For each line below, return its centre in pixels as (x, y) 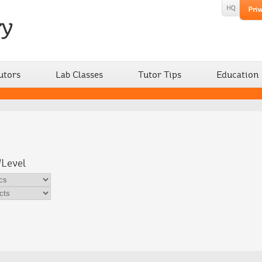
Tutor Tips (160, 75)
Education (237, 75)
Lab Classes (79, 75)
